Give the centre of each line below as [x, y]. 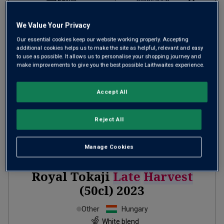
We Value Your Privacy [53, 25]
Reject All [109, 119]
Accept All [112, 92]
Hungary [134, 209]
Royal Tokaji [72, 176]
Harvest [168, 176]
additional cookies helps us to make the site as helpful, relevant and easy [110, 48]
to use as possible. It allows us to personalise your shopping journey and [109, 56]
